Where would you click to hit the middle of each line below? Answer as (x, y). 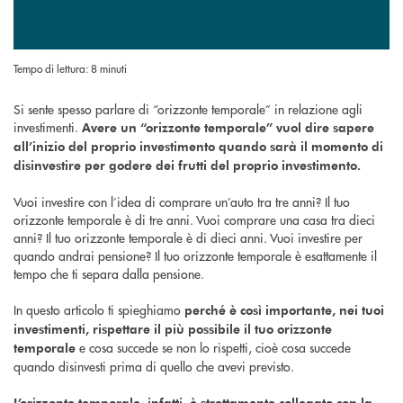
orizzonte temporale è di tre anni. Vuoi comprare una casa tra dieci (194, 219)
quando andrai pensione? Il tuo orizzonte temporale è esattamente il (195, 255)
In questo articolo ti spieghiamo (99, 309)
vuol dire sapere (325, 127)
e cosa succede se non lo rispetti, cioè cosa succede (213, 347)
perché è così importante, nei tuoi (284, 309)
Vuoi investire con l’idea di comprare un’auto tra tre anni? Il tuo (182, 201)
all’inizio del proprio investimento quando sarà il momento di (198, 146)
